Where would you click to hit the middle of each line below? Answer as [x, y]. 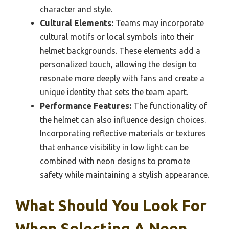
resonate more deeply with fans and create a [122, 78]
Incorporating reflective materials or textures [123, 133]
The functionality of [169, 106]
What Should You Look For [111, 205]
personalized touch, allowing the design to [118, 64]
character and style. [76, 9]
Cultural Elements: [77, 23]
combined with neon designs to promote [115, 161]
